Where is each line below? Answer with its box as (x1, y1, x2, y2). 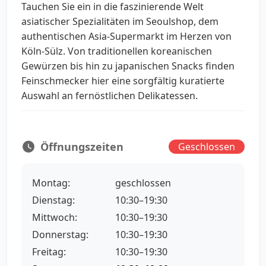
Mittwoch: (32, 211, 77, 224)
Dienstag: (32, 194, 75, 207)
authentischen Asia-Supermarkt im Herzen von (21, 30, 232, 43)
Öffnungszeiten (40, 139, 123, 154)
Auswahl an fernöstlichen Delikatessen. (21, 89, 198, 102)
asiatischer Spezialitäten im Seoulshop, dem (21, 15, 218, 28)
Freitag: (32, 245, 66, 258)
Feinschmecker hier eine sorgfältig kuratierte (21, 74, 224, 87)
